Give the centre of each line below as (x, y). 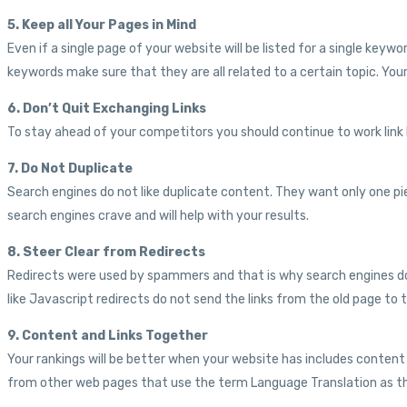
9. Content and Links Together (108, 336)
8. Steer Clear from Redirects (106, 253)
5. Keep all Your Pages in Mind (102, 25)
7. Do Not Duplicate (70, 169)
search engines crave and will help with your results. (158, 216)
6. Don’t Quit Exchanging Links (107, 109)
